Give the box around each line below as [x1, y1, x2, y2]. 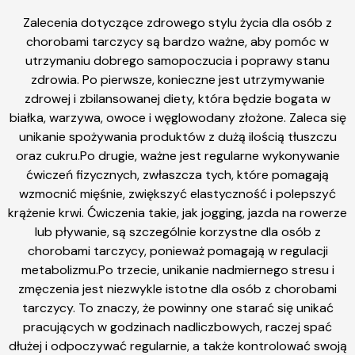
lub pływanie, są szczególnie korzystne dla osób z [34, 223, 321, 241]
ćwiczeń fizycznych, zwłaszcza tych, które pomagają [26, 166, 329, 184]
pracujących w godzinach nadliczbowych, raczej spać [23, 319, 332, 336]
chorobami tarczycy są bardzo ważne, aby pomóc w [26, 33, 329, 51]
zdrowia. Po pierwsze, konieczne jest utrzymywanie [30, 71, 325, 89]
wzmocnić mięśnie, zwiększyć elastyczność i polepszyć [19, 185, 336, 203]
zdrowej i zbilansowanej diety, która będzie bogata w [25, 90, 330, 108]
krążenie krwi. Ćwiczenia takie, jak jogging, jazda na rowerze [8, 204, 347, 222]
